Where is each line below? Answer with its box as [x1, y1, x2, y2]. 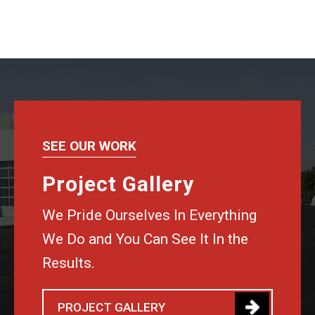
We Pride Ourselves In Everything [42, 207, 257, 224]
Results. [42, 255, 95, 271]
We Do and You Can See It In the [42, 231, 248, 247]
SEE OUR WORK [42, 138, 136, 154]
